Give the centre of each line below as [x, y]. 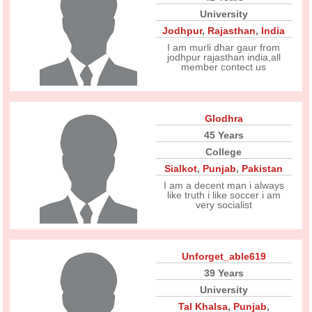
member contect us [224, 67]
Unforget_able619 [224, 256]
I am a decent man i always [224, 185]
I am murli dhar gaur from [224, 47]
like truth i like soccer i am [224, 195]
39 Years [224, 273]
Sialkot [181, 169]
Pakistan [263, 169]
